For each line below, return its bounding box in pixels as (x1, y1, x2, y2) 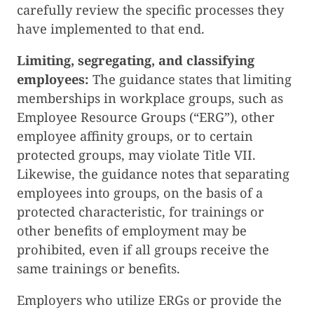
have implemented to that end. (17, 20, 205, 37)
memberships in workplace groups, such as (17, 90, 283, 107)
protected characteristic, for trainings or (17, 203, 264, 221)
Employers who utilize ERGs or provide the (17, 292, 282, 309)
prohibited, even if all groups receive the (17, 241, 269, 259)
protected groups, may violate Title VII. (17, 146, 256, 164)
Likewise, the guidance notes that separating (17, 165, 289, 183)
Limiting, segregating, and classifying (17, 52, 254, 69)
